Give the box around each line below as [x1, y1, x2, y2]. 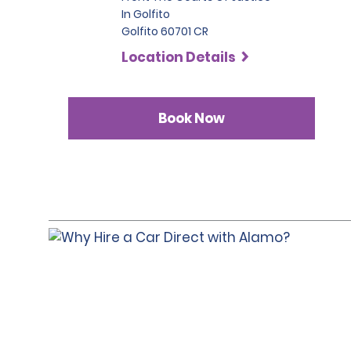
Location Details [121, 48, 236, 67]
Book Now [158, 108, 226, 128]
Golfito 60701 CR [121, 24, 208, 39]
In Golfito [121, 6, 170, 22]
